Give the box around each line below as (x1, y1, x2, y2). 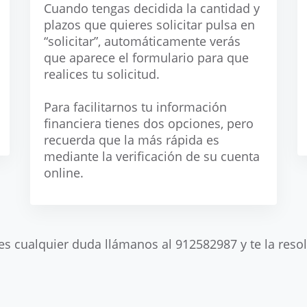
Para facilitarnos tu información (44, 99, 227, 115)
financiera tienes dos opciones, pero (44, 115, 254, 132)
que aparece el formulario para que (44, 49, 249, 66)
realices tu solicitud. (44, 66, 160, 82)
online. (44, 164, 84, 181)
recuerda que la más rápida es (44, 132, 219, 148)
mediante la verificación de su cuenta (44, 148, 260, 164)
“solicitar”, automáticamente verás (44, 33, 241, 49)
